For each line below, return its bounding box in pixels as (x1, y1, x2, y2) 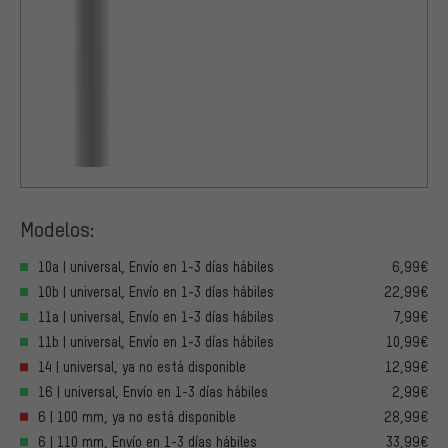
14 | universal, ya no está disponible (38, 358, 246, 376)
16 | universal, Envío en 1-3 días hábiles (38, 383, 268, 401)
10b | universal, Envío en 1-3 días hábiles (38, 283, 274, 301)
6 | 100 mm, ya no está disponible (38, 408, 236, 426)
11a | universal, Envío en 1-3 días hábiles (38, 308, 274, 326)
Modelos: (20, 215, 95, 243)
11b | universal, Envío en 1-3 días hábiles (38, 333, 274, 351)
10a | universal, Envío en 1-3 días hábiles (38, 258, 274, 276)
